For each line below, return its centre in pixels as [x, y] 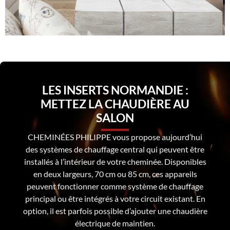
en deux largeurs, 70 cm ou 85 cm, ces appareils [115, 174]
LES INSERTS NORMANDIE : [115, 90]
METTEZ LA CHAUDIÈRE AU [115, 104]
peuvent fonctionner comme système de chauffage [115, 186]
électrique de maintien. [115, 223]
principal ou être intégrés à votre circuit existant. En [115, 199]
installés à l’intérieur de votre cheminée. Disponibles [115, 162]
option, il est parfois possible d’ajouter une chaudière [115, 211]
